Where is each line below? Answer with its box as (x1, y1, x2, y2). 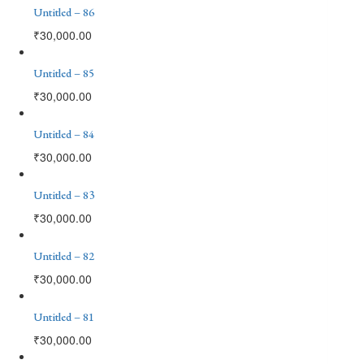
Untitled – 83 (33, 187, 94, 202)
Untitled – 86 (33, 4, 94, 19)
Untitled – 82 (33, 248, 94, 263)
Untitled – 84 (33, 126, 94, 141)
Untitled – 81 (33, 309, 94, 324)
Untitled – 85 (33, 65, 94, 80)
